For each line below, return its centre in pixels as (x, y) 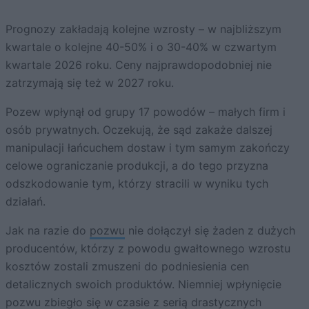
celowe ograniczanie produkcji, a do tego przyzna (137, 165)
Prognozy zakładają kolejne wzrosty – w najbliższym (143, 29)
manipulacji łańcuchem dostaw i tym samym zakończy (148, 147)
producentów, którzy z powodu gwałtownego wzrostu (148, 248)
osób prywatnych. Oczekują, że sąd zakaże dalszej (139, 129)
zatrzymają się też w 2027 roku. (90, 82)
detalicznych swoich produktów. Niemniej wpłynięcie (143, 284)
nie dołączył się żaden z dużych (210, 230)
